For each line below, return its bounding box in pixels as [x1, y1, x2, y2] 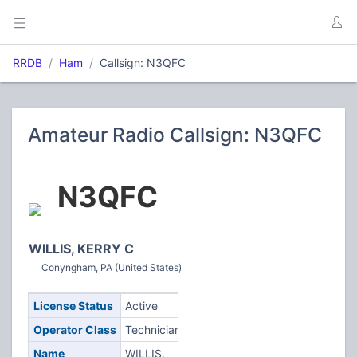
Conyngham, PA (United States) [41, 261, 182, 273]
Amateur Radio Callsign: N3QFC [28, 123, 322, 147]
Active [124, 299, 158, 312]
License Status [33, 299, 113, 312]
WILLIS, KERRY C [29, 241, 134, 257]
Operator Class [33, 323, 116, 336]
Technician [124, 323, 181, 336]
